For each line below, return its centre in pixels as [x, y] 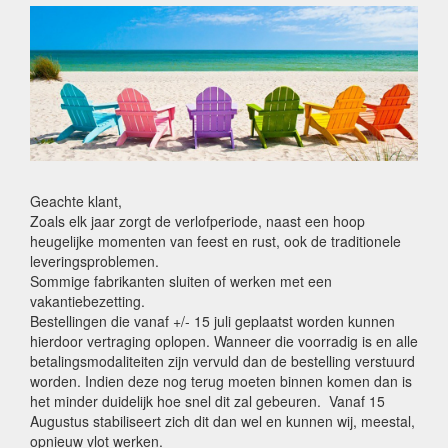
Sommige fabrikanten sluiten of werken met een [181, 281]
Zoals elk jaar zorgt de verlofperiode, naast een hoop [197, 221]
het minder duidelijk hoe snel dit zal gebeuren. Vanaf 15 [207, 401]
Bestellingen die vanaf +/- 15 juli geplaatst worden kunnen [212, 321]
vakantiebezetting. [87, 301]
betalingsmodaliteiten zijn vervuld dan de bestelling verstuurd [222, 361]
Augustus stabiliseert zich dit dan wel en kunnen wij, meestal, [222, 421]
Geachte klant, [76, 201]
